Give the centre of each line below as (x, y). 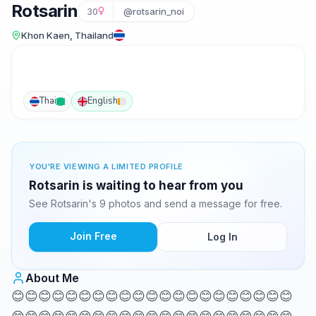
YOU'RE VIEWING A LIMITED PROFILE (106, 166)
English (103, 101)
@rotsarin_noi (154, 11)
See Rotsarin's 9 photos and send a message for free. (156, 203)
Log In (222, 237)
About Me (52, 278)
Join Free (93, 236)
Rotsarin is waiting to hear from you (136, 186)
